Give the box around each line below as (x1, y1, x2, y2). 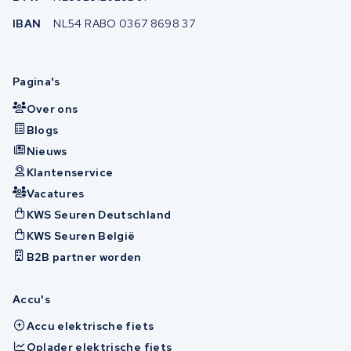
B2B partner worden (26, 249, 142, 264)
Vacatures (26, 186, 85, 201)
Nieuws (26, 143, 67, 158)
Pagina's (13, 74, 60, 89)
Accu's (13, 291, 51, 306)
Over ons (26, 101, 78, 116)
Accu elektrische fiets (26, 319, 154, 334)
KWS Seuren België (26, 228, 136, 243)
